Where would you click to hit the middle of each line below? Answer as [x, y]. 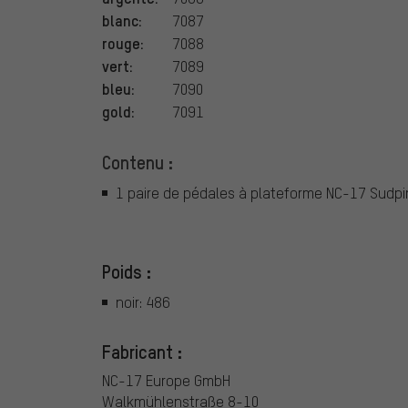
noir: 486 [143, 302]
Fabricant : [142, 352]
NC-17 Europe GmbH [166, 381]
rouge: [123, 42]
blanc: [122, 20]
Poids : [127, 271]
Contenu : [138, 162]
